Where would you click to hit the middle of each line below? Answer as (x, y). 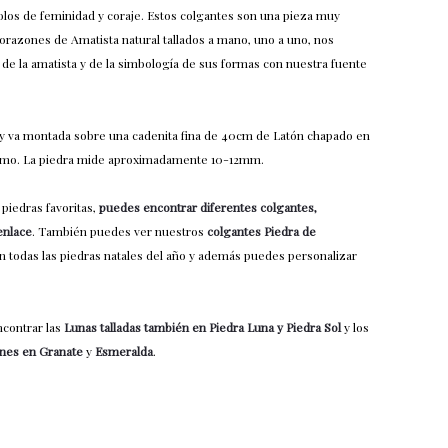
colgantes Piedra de (262, 231)
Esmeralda (124, 351)
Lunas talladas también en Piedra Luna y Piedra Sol (203, 327)
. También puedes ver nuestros (120, 231)
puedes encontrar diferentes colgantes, (208, 207)
